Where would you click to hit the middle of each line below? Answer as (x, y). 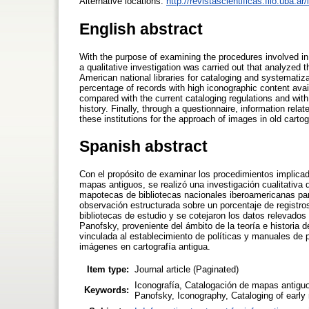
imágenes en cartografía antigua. (145, 246)
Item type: (108, 269)
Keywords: (107, 290)
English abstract (141, 29)
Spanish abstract (143, 146)
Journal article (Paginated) (187, 269)
